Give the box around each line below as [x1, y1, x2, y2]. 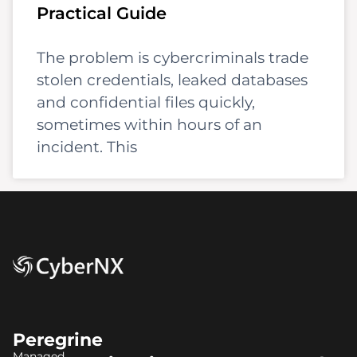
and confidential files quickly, [37, 92, 255, 112]
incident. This [37, 137, 137, 156]
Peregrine [13, 328, 103, 351]
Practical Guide [37, 2, 167, 23]
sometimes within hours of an [37, 115, 262, 134]
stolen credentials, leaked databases [37, 70, 308, 89]
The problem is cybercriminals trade [37, 48, 308, 67]
